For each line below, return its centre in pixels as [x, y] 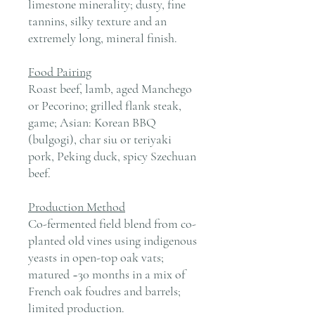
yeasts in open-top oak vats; [96, 257]
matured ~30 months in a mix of [107, 274]
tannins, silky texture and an [97, 21]
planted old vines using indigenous [112, 240]
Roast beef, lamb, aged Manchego [110, 88]
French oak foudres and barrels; [104, 291]
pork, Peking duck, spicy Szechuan [112, 156]
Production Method [77, 206]
